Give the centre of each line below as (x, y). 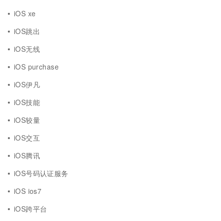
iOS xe (25, 13)
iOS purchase (36, 67)
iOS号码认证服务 (41, 173)
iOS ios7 (28, 191)
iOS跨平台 (31, 209)
